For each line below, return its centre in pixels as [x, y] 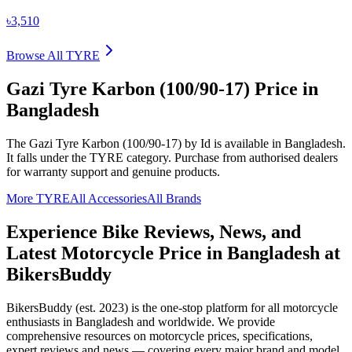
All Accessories [108, 198]
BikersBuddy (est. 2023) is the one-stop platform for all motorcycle [172, 307]
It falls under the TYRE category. [89, 157]
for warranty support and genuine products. [113, 171]
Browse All [36, 56]
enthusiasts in [41, 321]
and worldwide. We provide [204, 321]
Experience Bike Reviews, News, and [154, 231]
